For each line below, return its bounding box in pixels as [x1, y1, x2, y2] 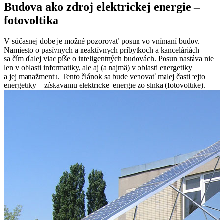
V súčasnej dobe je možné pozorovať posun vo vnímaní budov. [4, 36, 200, 45]
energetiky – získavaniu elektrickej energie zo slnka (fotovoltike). [4, 81, 205, 89]
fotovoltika [4, 13, 58, 27]
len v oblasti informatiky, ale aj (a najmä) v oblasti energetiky [4, 63, 192, 72]
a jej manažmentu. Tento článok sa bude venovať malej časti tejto [4, 72, 205, 81]
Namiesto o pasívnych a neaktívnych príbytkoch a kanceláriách [4, 45, 199, 54]
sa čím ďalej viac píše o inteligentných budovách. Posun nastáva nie [4, 54, 214, 63]
